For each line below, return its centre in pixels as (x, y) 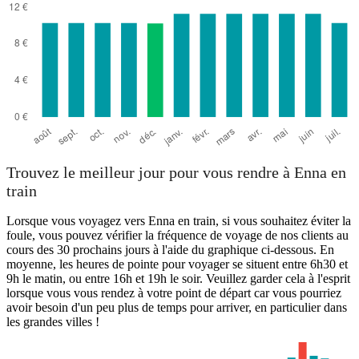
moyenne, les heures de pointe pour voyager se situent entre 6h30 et (177, 264)
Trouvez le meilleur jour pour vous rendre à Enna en (176, 173)
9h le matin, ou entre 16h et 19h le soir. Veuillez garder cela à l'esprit (178, 279)
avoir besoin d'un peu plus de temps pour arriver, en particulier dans (177, 308)
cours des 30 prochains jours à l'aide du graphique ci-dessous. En (170, 250)
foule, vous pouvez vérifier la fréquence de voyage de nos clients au (177, 236)
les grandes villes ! (53, 322)
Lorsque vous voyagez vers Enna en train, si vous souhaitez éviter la (179, 221)
